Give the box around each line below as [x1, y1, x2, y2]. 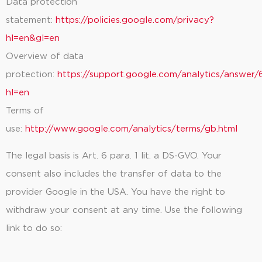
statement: [6, 16, 56, 25]
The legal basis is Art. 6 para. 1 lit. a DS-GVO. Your [6, 151, 222, 160]
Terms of [6, 106, 44, 116]
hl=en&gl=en [6, 34, 60, 43]
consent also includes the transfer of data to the [6, 169, 222, 178]
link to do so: [6, 223, 62, 233]
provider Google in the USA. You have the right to [6, 187, 225, 196]
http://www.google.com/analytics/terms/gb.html [25, 125, 237, 134]
